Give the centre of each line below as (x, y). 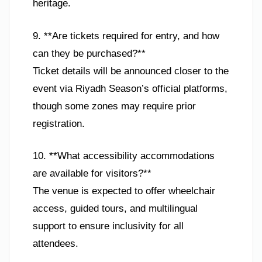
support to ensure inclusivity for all (108, 226)
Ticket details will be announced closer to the (131, 71)
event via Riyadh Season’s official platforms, (130, 88)
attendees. (56, 244)
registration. (59, 123)
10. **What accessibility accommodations (124, 156)
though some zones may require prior (114, 106)
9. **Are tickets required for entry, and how (126, 36)
